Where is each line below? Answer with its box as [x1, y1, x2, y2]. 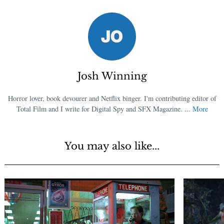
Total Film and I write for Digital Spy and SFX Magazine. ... [16, 103, 192, 113]
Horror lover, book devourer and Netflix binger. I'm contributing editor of [7, 93, 216, 103]
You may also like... [64, 139, 159, 152]
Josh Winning [77, 70, 147, 82]
